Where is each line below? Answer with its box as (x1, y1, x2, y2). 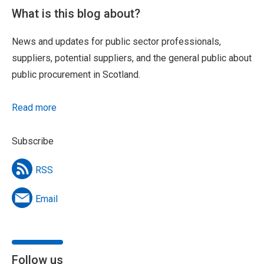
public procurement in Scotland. (12, 69, 140, 80)
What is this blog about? (12, 6, 140, 21)
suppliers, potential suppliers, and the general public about (12, 52, 252, 64)
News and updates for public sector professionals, (12, 36, 221, 47)
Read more (12, 102, 57, 113)
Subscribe (12, 136, 54, 147)
